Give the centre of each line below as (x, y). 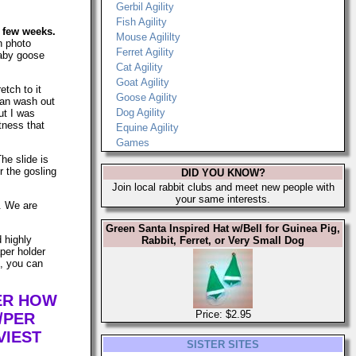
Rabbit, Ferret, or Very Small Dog (223, 240)
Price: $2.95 (223, 314)
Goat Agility (143, 82)
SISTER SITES (223, 344)
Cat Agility (139, 67)
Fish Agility (141, 22)
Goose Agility (147, 97)
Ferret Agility (145, 52)
